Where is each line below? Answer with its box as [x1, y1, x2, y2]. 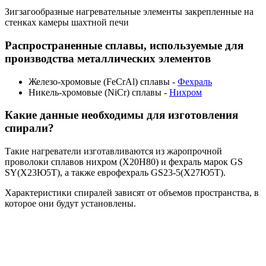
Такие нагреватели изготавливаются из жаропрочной [5, 146, 222, 157]
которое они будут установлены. [5, 198, 136, 209]
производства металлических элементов [5, 52, 211, 65]
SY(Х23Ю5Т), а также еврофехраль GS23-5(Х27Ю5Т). [5, 167, 226, 178]
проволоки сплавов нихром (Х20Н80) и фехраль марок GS [5, 157, 243, 167]
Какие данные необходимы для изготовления [5, 109, 238, 122]
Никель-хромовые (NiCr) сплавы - [28, 87, 169, 97]
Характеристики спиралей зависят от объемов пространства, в [5, 188, 259, 198]
